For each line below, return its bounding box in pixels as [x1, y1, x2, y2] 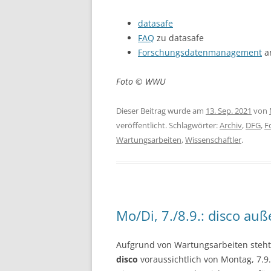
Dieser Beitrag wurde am [116, 105, 206, 116]
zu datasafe [154, 31, 204, 44]
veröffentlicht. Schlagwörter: [116, 119, 220, 131]
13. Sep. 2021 [206, 105, 252, 116]
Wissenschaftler [185, 134, 241, 145]
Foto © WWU [116, 75, 166, 87]
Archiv [220, 119, 242, 131]
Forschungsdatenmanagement [138, 46, 262, 58]
